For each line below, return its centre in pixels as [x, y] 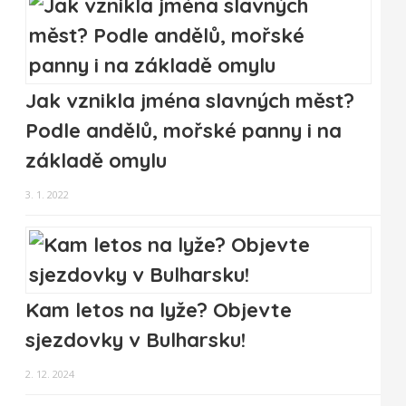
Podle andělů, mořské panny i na [184, 131]
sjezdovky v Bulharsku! [135, 340]
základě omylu [96, 161]
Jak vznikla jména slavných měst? [190, 101]
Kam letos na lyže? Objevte [159, 310]
